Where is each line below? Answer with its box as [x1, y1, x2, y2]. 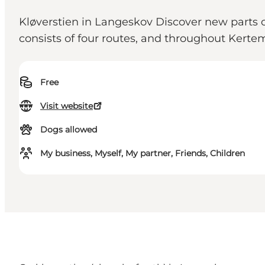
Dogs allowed [40, 124, 97, 135]
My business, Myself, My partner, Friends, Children [40, 148, 245, 159]
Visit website [40, 101, 93, 112]
